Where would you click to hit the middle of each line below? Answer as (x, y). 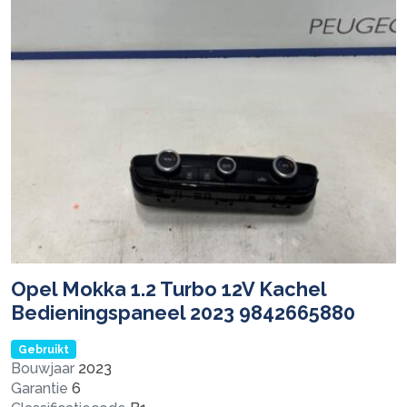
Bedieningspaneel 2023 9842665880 (183, 313)
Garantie (40, 388)
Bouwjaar (43, 368)
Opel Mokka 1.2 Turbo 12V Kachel (169, 289)
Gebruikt (43, 349)
